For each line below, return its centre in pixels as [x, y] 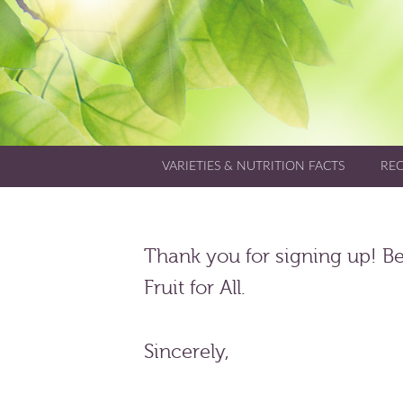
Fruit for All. [195, 288]
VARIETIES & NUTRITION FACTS [253, 166]
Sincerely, [187, 351]
